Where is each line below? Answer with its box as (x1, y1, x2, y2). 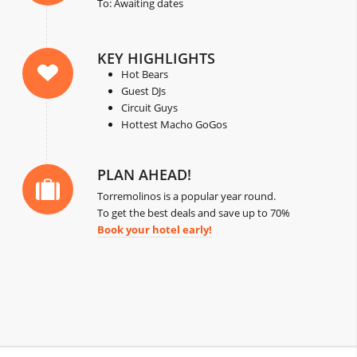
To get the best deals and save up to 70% (97, 206, 291, 221)
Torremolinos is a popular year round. (97, 189, 277, 204)
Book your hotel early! (97, 222, 213, 237)
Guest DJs (121, 84, 167, 99)
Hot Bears (121, 67, 169, 82)
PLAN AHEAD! (97, 165, 192, 185)
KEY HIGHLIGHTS (97, 49, 216, 69)
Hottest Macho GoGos (121, 117, 228, 132)
